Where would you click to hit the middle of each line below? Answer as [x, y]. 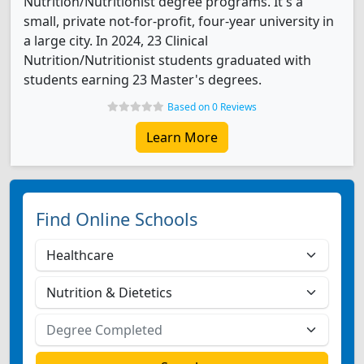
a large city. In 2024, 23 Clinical [116, 41]
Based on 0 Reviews [212, 107]
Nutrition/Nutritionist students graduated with [167, 60]
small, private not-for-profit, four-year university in [179, 21]
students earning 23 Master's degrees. [143, 80]
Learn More [182, 137]
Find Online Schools [117, 219]
